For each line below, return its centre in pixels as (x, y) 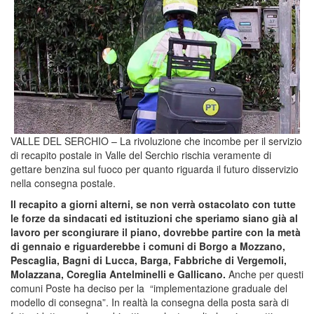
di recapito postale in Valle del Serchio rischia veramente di (141, 155)
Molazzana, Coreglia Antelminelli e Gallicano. (118, 274)
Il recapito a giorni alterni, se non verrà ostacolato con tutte (153, 204)
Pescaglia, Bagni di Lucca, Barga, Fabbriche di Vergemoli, (149, 260)
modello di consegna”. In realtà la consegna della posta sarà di (150, 302)
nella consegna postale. (63, 183)
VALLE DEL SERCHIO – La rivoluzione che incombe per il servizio (156, 141)
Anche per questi (265, 274)
